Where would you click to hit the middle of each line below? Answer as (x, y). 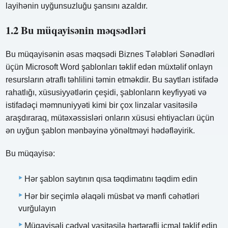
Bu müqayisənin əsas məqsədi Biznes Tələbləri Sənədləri (110, 54)
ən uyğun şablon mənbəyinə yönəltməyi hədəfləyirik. (101, 130)
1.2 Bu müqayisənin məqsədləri (76, 30)
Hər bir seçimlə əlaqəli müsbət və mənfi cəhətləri (112, 196)
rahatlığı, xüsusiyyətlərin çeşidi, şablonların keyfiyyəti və (106, 92)
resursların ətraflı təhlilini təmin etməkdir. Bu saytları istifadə (112, 79)
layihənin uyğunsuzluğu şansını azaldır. (77, 6)
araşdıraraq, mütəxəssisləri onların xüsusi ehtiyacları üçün (110, 118)
